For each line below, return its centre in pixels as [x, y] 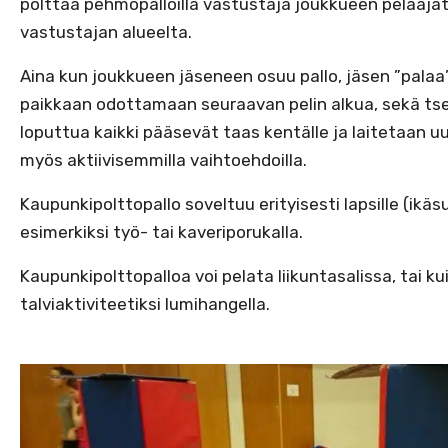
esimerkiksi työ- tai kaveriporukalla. [161, 232]
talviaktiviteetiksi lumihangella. [145, 304]
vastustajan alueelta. [106, 32]
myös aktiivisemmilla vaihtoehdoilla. [163, 160]
